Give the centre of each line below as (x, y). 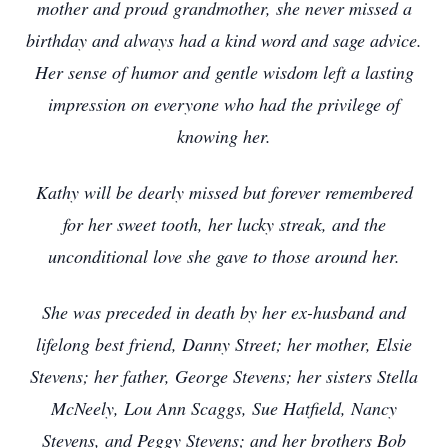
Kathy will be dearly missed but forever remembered (224, 192)
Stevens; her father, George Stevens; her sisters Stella (224, 376)
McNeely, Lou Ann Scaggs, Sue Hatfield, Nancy (224, 408)
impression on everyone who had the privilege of (224, 104)
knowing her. (224, 136)
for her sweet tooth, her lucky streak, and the (224, 224)
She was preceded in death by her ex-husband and (224, 312)
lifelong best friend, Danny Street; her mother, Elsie (224, 344)
